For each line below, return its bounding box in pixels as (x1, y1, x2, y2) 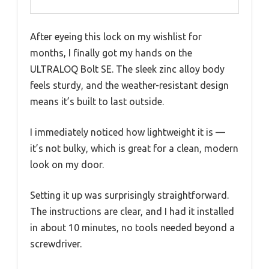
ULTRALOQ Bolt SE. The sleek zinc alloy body (30, 64, 225, 75)
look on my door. (30, 159, 104, 171)
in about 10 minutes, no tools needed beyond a (30, 222, 235, 234)
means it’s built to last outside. (30, 96, 164, 107)
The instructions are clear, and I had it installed (30, 206, 234, 217)
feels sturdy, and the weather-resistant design (30, 80, 229, 91)
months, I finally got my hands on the (30, 47, 192, 59)
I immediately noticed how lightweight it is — (30, 127, 225, 138)
